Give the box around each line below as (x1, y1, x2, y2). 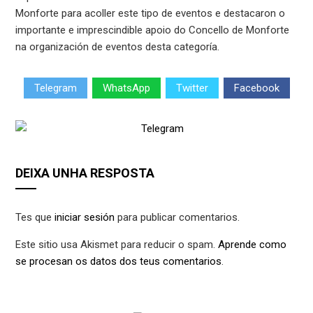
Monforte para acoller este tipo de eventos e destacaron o (15, 7, 286, 20)
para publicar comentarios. (115, 211, 240, 224)
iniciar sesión (54, 211, 115, 224)
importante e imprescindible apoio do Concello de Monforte (15, 24, 290, 37)
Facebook (233, 81, 279, 94)
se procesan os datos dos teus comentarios (15, 255, 222, 268)
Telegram (34, 81, 77, 94)
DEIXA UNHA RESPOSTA (15, 166, 155, 181)
